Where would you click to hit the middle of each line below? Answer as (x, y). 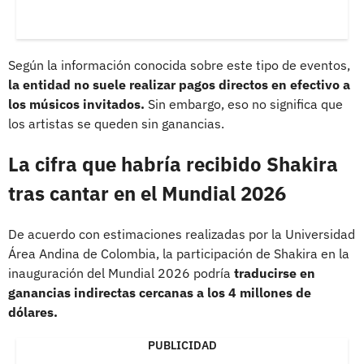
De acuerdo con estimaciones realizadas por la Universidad (182, 234)
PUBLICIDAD (182, 345)
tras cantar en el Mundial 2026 (147, 193)
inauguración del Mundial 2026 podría (121, 273)
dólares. (33, 312)
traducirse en (275, 273)
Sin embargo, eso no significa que (244, 104)
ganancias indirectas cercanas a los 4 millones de (160, 292)
